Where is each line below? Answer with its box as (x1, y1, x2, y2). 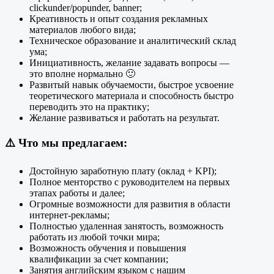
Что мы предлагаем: (18, 136, 127, 150)
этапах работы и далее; (29, 188, 125, 199)
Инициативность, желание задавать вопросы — (29, 57, 229, 68)
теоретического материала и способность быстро (29, 90, 234, 101)
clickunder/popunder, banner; (29, 2, 142, 13)
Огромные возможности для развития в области (29, 199, 231, 210)
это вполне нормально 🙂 (29, 68, 135, 79)
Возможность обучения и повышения (29, 243, 186, 254)
